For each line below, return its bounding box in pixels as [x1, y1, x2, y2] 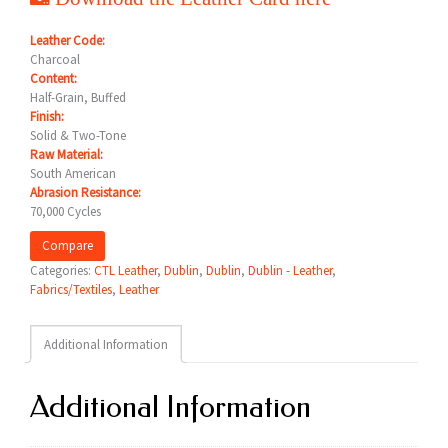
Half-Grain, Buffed [30, 89, 126, 106]
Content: [30, 70, 77, 87]
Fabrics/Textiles [30, 281, 112, 298]
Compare [42, 237, 93, 254]
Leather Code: [30, 32, 105, 49]
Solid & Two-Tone [30, 127, 126, 144]
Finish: [30, 108, 64, 125]
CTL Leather [94, 262, 157, 279]
